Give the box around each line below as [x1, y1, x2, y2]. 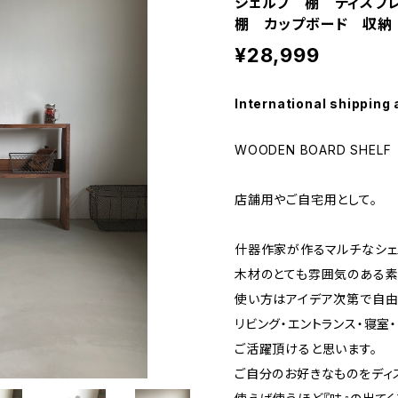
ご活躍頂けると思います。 [235, 341, 378, 356]
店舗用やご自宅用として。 [235, 192, 378, 207]
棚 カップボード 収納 [235, 15, 393, 33]
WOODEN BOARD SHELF [235, 142, 392, 157]
